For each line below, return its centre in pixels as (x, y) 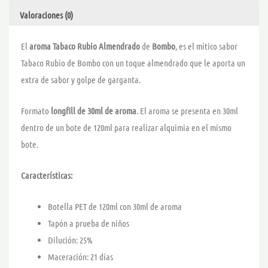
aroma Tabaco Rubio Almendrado (85, 46)
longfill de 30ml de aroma (94, 111)
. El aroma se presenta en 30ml (187, 111)
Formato (36, 111)
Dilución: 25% (70, 240)
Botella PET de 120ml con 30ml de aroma (115, 207)
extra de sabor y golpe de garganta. (81, 80)
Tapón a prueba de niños (89, 223)
